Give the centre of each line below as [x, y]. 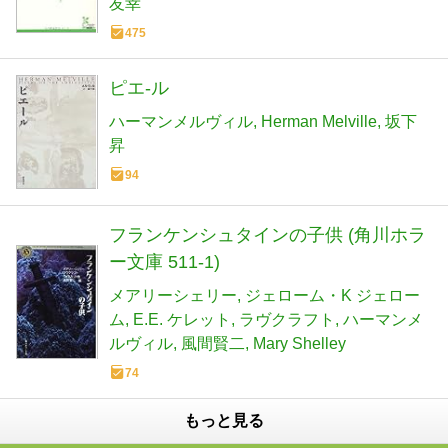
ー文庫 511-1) [164, 261]
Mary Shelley [299, 343]
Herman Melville [319, 122]
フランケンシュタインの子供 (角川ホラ [267, 234]
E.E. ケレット [182, 319]
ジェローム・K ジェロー [332, 295]
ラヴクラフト [287, 319]
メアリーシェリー [173, 295]
